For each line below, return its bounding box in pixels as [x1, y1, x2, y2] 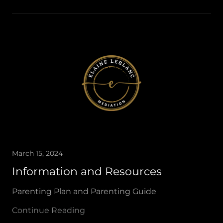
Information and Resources [12, 165, 162, 178]
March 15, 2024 [12, 149, 63, 158]
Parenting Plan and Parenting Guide [12, 187, 156, 196]
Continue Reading [12, 206, 85, 215]
